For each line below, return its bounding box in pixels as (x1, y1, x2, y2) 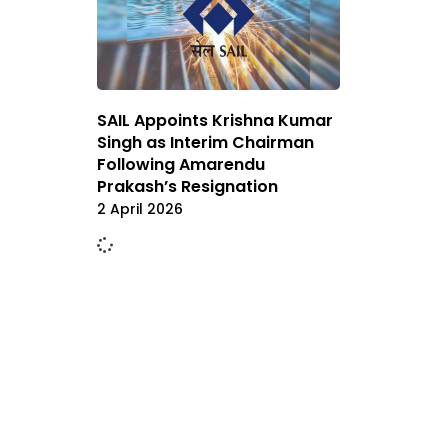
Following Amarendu (97, 153, 265, 177)
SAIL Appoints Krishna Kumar (97, 109, 333, 133)
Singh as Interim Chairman (97, 131, 314, 155)
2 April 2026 (97, 199, 183, 220)
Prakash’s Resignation (97, 175, 278, 199)
